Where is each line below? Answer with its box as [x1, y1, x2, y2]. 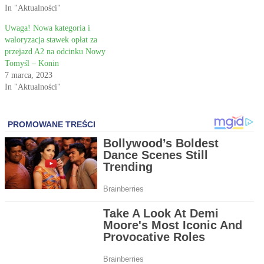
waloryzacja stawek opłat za [5, 35, 97, 45]
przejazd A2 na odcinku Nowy [5, 47, 105, 57]
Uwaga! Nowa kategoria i [5, 24, 90, 33]
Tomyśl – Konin [5, 59, 59, 68]
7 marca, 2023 [5, 71, 52, 80]
